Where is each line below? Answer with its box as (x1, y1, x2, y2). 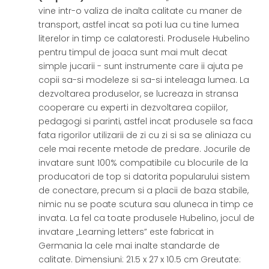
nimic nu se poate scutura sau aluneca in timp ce (38, 198, 254, 210)
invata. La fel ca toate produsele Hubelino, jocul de (38, 212, 255, 224)
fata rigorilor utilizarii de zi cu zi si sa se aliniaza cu (38, 129, 252, 141)
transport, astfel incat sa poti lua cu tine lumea (38, 19, 240, 31)
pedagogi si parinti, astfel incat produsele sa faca (38, 115, 253, 127)
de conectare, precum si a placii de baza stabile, (38, 184, 249, 196)
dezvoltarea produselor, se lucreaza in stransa (38, 88, 239, 100)
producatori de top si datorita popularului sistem (38, 171, 250, 183)
